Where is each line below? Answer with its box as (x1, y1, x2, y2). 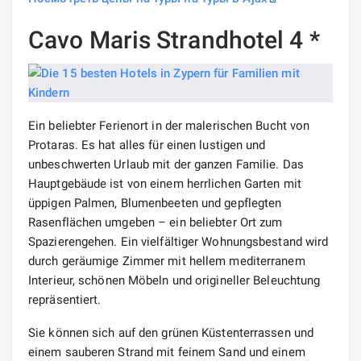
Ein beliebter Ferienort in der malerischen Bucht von (28, 118, 310, 133)
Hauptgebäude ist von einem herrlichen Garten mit (28, 176, 301, 191)
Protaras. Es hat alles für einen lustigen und (28, 137, 266, 152)
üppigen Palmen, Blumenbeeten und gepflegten (28, 195, 282, 210)
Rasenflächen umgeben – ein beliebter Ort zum (28, 214, 283, 230)
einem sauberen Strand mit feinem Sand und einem (28, 344, 305, 359)
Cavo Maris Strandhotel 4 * (28, 25, 320, 54)
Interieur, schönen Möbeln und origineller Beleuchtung (28, 272, 321, 288)
